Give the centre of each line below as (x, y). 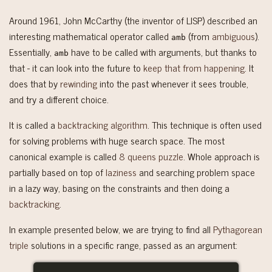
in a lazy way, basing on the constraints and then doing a (119, 187)
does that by (35, 83)
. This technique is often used (205, 124)
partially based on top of (57, 172)
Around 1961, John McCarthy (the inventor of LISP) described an (133, 20)
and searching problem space (196, 172)
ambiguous (233, 36)
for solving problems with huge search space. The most (117, 140)
